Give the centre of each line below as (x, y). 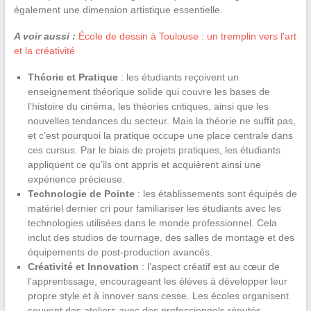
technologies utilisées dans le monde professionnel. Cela (152, 222)
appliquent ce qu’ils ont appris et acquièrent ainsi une (144, 164)
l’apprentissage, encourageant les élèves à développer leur (157, 281)
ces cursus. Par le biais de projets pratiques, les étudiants (154, 150)
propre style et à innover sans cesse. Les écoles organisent (158, 295)
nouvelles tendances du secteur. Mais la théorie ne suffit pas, (161, 120)
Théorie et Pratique (73, 77)
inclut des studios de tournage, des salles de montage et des (161, 237)
